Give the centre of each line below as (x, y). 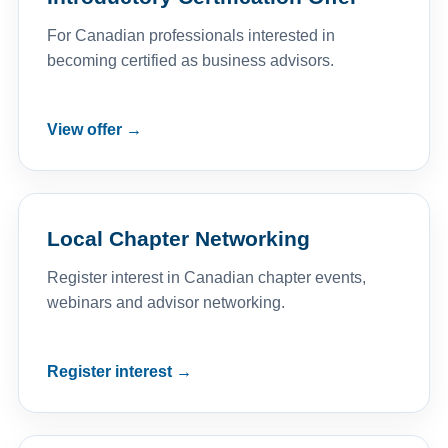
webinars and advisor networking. (165, 303)
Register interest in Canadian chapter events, (206, 278)
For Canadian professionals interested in (190, 36)
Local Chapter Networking (178, 239)
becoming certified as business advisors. (190, 61)
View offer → (94, 130)
